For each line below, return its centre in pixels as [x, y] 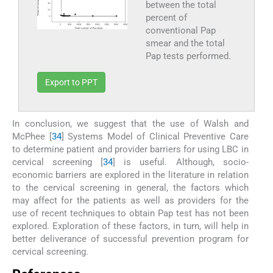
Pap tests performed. [188, 56]
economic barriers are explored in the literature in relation [130, 175]
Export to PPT [71, 83]
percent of [166, 18]
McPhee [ [32, 137]
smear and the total [185, 44]
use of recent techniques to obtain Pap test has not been [130, 214]
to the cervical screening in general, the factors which [130, 188]
